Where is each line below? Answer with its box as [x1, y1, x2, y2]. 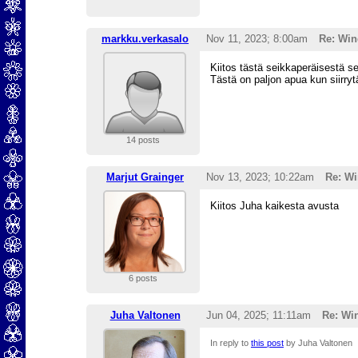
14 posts [125, 135, 160, 145]
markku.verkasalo [101, 33, 189, 46]
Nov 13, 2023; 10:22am [206, 171, 315, 184]
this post [250, 338, 284, 348]
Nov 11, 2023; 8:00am [206, 33, 308, 46]
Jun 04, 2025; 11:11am [206, 309, 312, 322]
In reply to [209, 338, 251, 348]
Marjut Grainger [106, 171, 185, 184]
